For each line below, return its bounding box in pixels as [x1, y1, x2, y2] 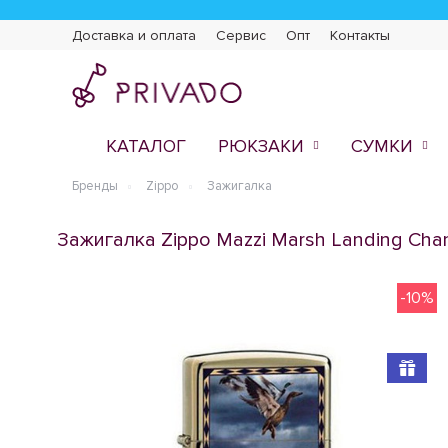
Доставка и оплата [72, 27, 196, 44]
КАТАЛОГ [106, 135, 186, 157]
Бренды [72, 178, 118, 194]
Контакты [330, 27, 390, 44]
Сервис [216, 27, 266, 44]
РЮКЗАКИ [218, 135, 304, 157]
